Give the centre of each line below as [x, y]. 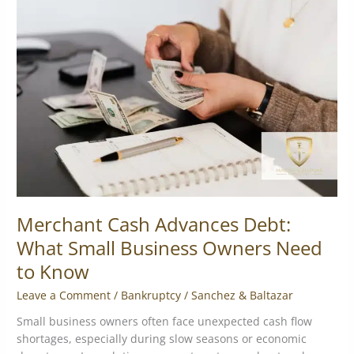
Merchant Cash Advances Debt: [154, 225]
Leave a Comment [64, 295]
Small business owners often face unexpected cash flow [165, 322]
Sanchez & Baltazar [243, 295]
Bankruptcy [151, 295]
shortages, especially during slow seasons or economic [162, 339]
